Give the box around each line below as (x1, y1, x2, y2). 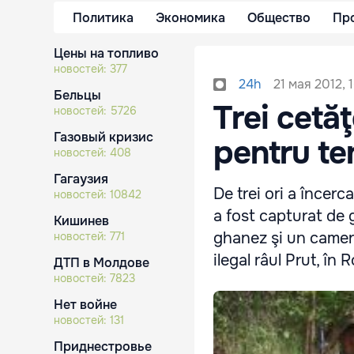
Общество (247, 9, 311, 26)
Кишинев (54, 213, 109, 229)
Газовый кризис (54, 129, 153, 145)
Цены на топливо (54, 45, 159, 62)
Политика (73, 9, 134, 26)
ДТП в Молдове (54, 254, 149, 271)
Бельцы (54, 87, 101, 104)
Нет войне (54, 296, 117, 313)
